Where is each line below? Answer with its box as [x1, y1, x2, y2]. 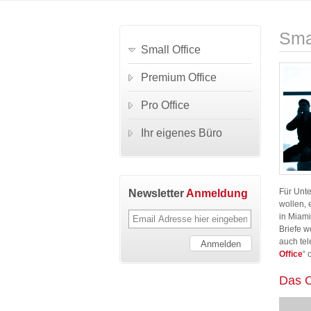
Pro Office [141, 99, 190, 111]
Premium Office [141, 72, 217, 83]
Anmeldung [186, 187, 248, 199]
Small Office [141, 44, 201, 56]
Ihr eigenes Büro [141, 127, 222, 139]
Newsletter [128, 187, 186, 199]
